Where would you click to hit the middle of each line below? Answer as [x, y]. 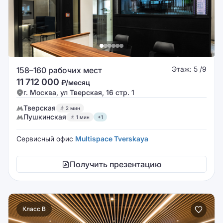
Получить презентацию [115, 164]
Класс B [34, 209]
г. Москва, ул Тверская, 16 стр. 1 [79, 92]
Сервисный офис [46, 139]
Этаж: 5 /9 [189, 69]
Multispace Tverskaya [112, 139]
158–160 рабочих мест [59, 70]
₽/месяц [76, 82]
